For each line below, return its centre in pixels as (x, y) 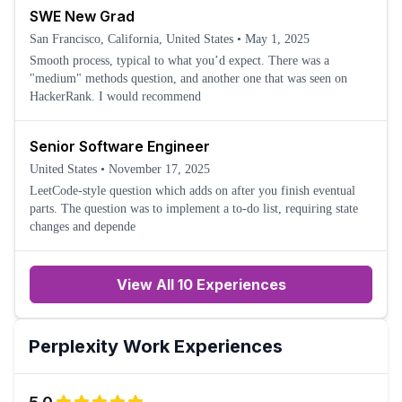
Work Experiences (201, 346)
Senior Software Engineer (120, 146)
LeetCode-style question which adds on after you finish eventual (192, 191)
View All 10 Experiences (201, 284)
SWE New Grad (82, 16)
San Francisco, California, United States (131, 39)
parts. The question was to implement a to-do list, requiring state (194, 209)
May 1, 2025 (277, 39)
